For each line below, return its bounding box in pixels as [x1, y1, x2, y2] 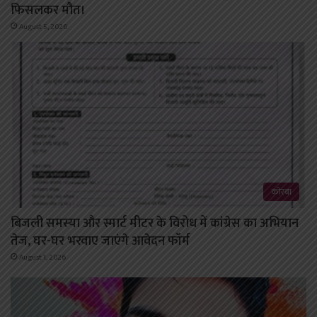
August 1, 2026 [19, 251, 66, 265]
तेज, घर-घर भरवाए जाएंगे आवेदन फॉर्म [11, 231, 190, 253]
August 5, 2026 [19, 20, 67, 33]
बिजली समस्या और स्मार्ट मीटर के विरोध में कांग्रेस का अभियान [11, 213, 299, 235]
